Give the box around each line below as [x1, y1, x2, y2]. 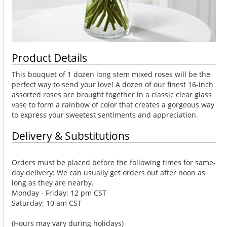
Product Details [12, 50, 87, 65]
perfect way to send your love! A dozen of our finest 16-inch [12, 79, 213, 89]
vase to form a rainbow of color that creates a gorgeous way [12, 99, 214, 109]
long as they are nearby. [12, 177, 94, 187]
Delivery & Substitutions [12, 128, 130, 143]
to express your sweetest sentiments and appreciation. [12, 109, 198, 120]
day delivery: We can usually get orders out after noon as [12, 167, 205, 177]
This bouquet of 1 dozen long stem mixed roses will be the [12, 69, 210, 79]
